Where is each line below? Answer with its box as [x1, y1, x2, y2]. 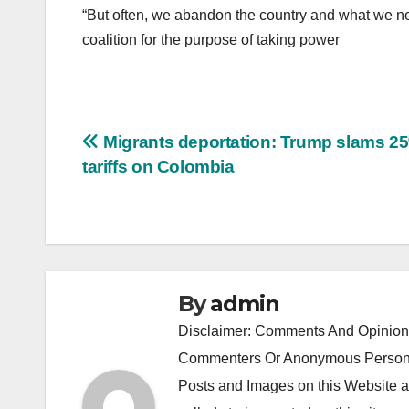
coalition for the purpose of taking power [82, 31, 340, 47]
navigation [81, 167, 229, 204]
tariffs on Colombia [82, 156, 235, 176]
